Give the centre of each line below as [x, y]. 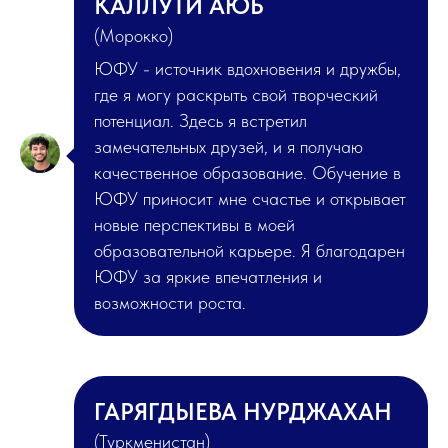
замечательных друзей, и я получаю [228, 147]
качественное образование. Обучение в [247, 173]
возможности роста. [170, 303]
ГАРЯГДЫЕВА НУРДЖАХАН [243, 412]
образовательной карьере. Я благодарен [249, 251]
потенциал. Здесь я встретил [200, 121]
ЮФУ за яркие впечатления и [208, 277]
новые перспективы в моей [194, 225]
